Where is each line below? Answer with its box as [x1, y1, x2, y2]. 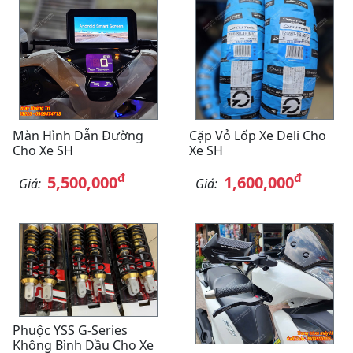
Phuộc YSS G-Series [13, 321, 128, 339]
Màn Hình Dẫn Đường [13, 126, 143, 144]
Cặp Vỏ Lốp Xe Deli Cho [189, 126, 326, 144]
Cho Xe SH [13, 141, 73, 159]
